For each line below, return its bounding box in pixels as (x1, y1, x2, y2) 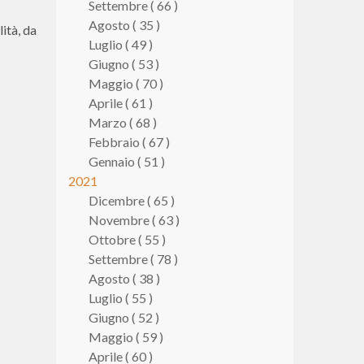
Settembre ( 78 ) (88, 251, 178, 266)
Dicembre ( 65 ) (88, 193, 175, 208)
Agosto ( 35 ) (88, 17, 160, 32)
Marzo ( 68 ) (88, 115, 157, 130)
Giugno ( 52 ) (88, 310, 159, 325)
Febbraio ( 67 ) (88, 134, 170, 149)
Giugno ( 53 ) (88, 56, 159, 71)
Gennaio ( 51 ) (88, 154, 165, 169)
